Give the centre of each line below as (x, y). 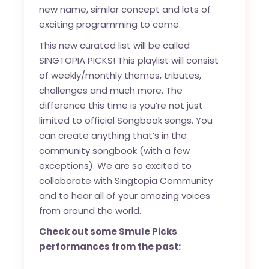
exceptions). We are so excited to (116, 166)
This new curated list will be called (115, 46)
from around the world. (90, 211)
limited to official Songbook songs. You (126, 121)
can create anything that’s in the (113, 136)
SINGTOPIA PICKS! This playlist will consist (129, 61)
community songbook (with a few (115, 151)
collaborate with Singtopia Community (126, 181)
